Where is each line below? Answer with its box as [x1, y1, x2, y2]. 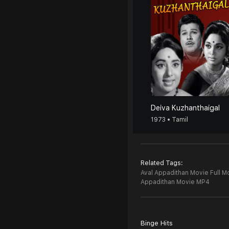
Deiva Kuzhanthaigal [151, 104, 220, 112]
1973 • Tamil [151, 116, 188, 123]
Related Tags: [141, 159, 183, 167]
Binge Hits [141, 219, 173, 227]
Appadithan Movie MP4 [141, 178, 210, 186]
